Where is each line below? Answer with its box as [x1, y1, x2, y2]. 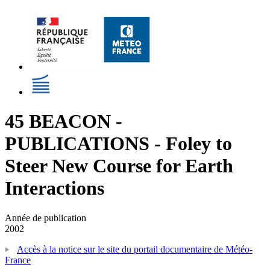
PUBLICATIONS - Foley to [5, 133, 232, 155]
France [5, 254, 31, 265]
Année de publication [5, 212, 86, 223]
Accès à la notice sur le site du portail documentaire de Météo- [17, 243, 253, 254]
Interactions [5, 177, 104, 199]
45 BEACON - [5, 110, 122, 133]
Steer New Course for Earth [5, 155, 233, 177]
